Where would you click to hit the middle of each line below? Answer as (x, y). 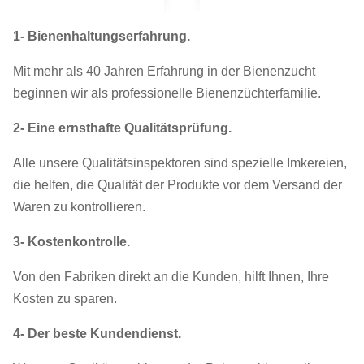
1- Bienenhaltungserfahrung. (102, 36)
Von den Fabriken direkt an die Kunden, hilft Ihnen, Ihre (171, 276)
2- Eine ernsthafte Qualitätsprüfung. (122, 128)
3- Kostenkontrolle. (71, 241)
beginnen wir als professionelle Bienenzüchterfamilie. (167, 93)
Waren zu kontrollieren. (79, 206)
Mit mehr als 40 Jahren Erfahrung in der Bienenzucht (164, 71)
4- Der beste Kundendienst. (97, 333)
